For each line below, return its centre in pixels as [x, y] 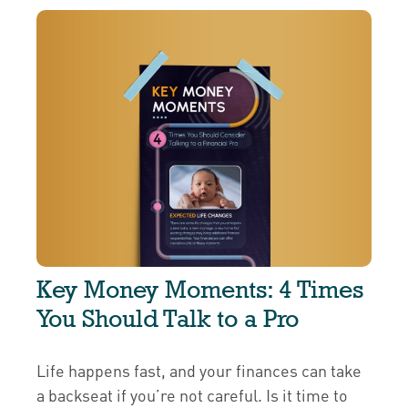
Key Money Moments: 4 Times [200, 290]
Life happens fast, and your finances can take [199, 371]
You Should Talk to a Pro [168, 319]
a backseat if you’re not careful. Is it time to [192, 395]
